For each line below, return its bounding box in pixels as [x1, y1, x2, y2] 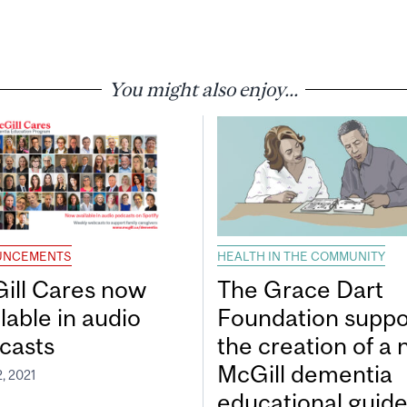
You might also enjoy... [109, 77, 298, 100]
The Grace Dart [217, 275, 383, 304]
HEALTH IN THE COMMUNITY [217, 249, 385, 264]
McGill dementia [217, 360, 392, 389]
